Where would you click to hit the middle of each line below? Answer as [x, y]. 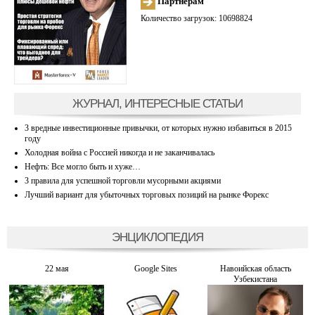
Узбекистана [256, 279]
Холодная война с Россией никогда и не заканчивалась [120, 152]
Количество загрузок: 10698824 [197, 18]
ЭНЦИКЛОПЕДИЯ [157, 237]
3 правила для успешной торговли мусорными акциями [123, 180]
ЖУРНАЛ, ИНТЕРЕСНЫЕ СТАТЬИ [157, 103]
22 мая [57, 269]
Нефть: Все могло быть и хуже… [83, 166]
